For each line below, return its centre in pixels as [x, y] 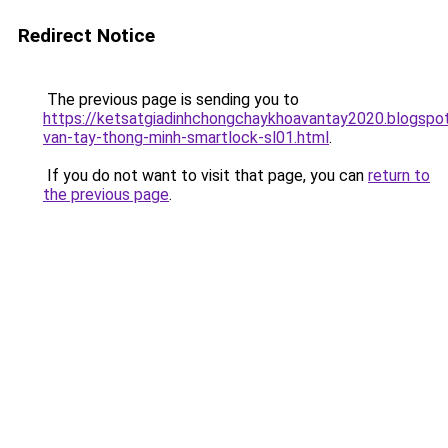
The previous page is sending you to [171, 99]
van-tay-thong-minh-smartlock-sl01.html [186, 137]
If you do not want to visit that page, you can [205, 175]
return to [399, 175]
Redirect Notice [86, 35]
